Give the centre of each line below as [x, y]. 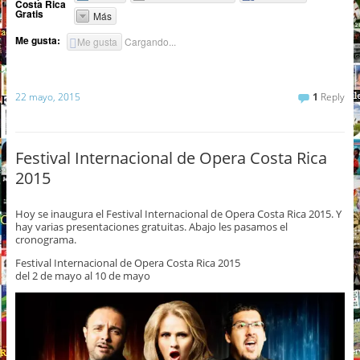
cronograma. [45, 240]
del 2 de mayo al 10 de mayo [82, 276]
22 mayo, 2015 [47, 96]
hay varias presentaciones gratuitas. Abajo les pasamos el [151, 227]
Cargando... [151, 41]
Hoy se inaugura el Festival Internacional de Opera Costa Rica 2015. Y [178, 214]
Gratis [29, 13]
